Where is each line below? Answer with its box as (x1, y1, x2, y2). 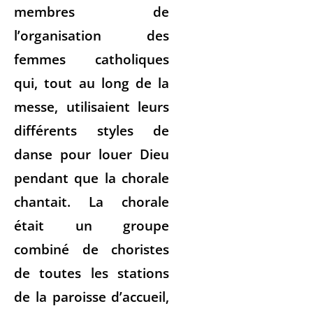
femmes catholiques (14, 49, 170, 68)
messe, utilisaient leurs (14, 96, 170, 116)
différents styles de (14, 120, 170, 140)
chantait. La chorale (14, 191, 170, 211)
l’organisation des (14, 25, 170, 45)
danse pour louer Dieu (14, 144, 170, 163)
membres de (14, 1, 170, 21)
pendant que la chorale (14, 168, 170, 187)
